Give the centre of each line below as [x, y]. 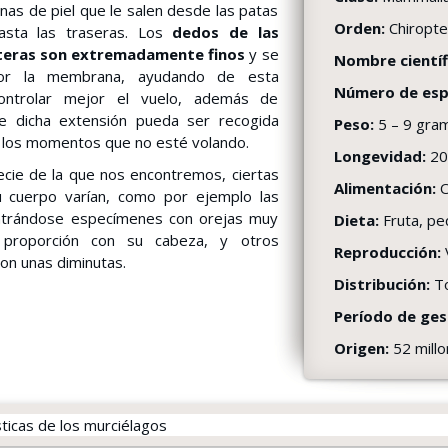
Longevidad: [381, 156]
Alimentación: [386, 188]
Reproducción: [389, 252]
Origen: [363, 348]
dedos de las [225, 32]
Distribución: [383, 284]
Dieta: [358, 220]
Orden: [361, 28]
